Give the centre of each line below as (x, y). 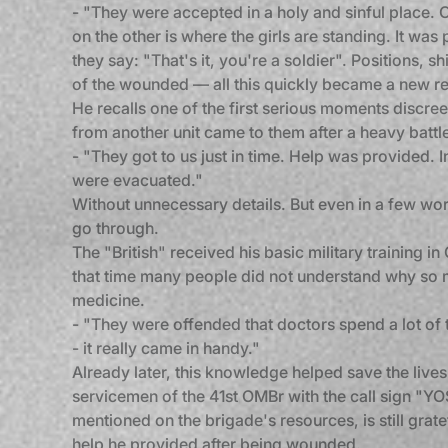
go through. (115, 228)
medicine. (108, 300)
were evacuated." (137, 180)
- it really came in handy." (166, 348)
